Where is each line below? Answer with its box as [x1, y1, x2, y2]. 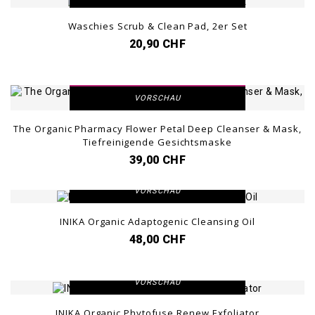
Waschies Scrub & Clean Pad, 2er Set [67, 20, 247, 33]
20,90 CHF [129, 37, 186, 51]
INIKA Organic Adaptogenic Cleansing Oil [60, 215, 255, 229]
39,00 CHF [129, 153, 186, 167]
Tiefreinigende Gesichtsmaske [83, 136, 232, 149]
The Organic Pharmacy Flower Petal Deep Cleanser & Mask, [13, 122, 302, 136]
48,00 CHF [129, 233, 186, 247]
